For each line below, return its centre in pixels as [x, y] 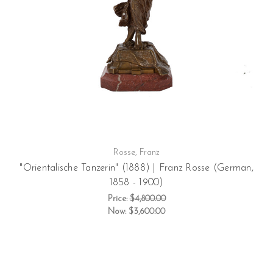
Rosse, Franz [136, 152]
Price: [119, 199]
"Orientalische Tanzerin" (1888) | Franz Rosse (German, [136, 168]
